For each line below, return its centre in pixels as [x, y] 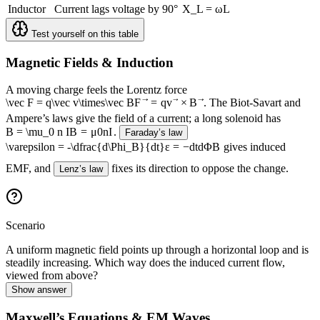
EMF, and [28, 168]
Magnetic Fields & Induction [90, 62]
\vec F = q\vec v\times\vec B [70, 103]
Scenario [25, 225]
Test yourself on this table [84, 34]
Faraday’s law [153, 132]
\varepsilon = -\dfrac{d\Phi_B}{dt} [85, 146]
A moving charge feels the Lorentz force [96, 90]
